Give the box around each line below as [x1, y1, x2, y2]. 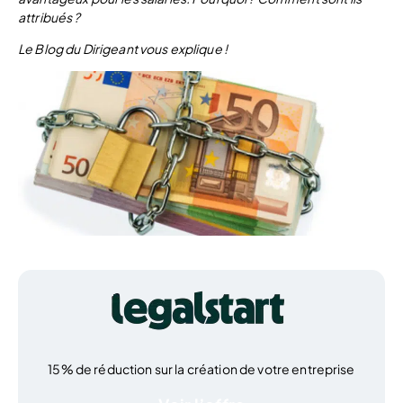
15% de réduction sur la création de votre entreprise [48, 361, 355, 378]
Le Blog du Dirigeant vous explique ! [18, 40, 230, 57]
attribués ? [18, 9, 83, 25]
